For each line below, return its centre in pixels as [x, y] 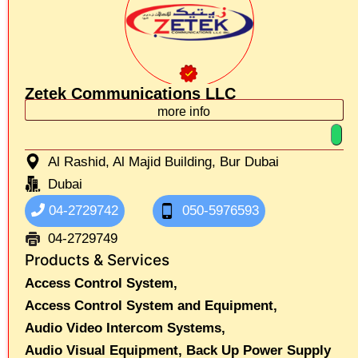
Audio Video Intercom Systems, [125, 328]
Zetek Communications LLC [130, 93]
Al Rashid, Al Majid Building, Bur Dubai [163, 161]
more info [184, 111]
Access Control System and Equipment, [151, 305]
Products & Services [97, 260]
